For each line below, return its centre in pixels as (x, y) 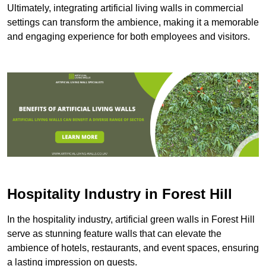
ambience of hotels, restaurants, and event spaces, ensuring (133, 248)
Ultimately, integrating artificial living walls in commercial (125, 8)
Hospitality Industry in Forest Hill (120, 194)
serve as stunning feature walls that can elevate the (114, 233)
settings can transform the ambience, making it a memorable (133, 23)
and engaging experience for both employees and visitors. (129, 37)
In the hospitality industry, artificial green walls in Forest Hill (131, 219)
